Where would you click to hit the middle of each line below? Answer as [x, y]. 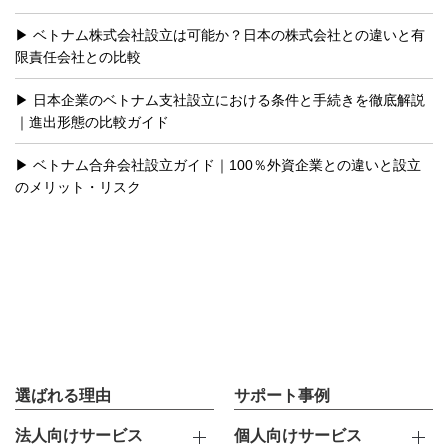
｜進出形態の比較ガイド [92, 122]
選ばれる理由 [63, 396]
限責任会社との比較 [78, 57]
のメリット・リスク [78, 187]
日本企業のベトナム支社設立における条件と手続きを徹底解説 [229, 100]
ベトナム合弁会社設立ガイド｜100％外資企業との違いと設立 [227, 165]
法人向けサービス [79, 436]
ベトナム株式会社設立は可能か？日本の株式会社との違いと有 [229, 35]
